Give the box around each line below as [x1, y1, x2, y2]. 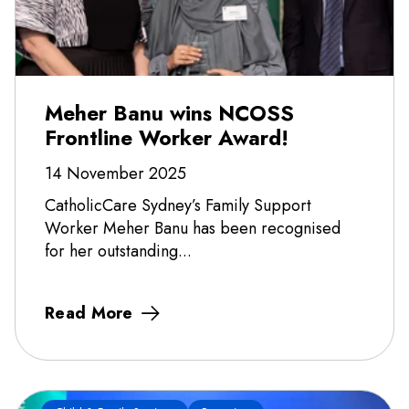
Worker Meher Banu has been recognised [45, 216, 341, 241]
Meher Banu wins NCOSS [45, 98, 294, 130]
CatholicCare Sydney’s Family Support [45, 194, 311, 218]
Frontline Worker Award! [45, 122, 288, 154]
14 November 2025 [45, 162, 186, 186]
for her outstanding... [45, 239, 192, 264]
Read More [45, 301, 133, 326]
